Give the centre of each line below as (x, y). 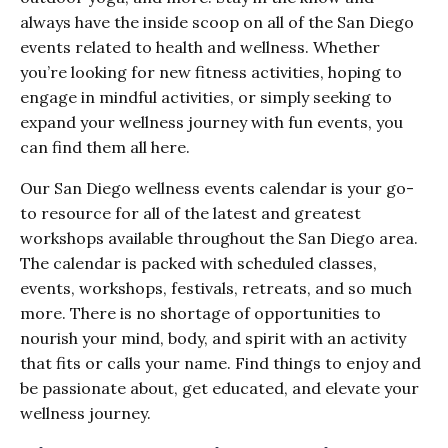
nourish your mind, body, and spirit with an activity (213, 338)
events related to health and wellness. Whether (200, 47)
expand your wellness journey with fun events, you (211, 122)
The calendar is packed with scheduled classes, (198, 263)
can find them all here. (107, 147)
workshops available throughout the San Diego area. (219, 238)
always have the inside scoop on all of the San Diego (217, 22)
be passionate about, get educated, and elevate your (219, 388)
